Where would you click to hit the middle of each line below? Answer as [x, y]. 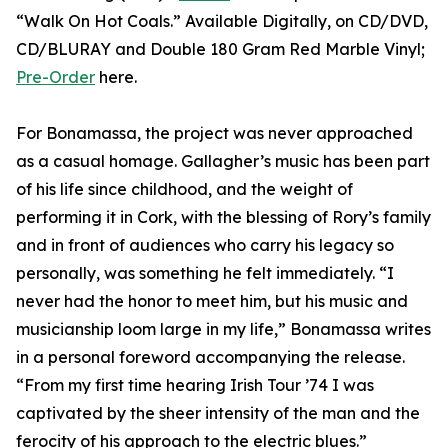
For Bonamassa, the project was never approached [214, 133]
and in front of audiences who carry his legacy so [205, 245]
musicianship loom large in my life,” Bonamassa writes [223, 329]
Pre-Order [55, 77]
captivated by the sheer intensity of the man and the [218, 413]
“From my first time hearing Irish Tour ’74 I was [195, 385]
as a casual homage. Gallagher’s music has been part [223, 161]
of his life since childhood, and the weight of [184, 189]
